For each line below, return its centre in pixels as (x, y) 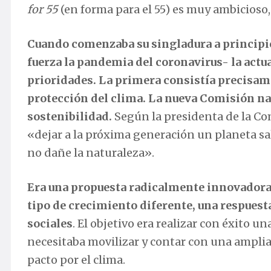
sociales (50, 224)
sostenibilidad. (70, 117)
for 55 (43, 10)
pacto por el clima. (76, 260)
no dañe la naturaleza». (91, 153)
